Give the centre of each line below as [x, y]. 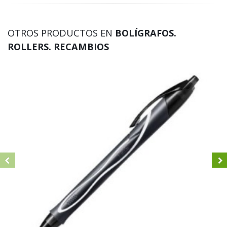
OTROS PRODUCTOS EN [61, 33]
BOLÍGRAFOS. [146, 33]
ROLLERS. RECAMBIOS [58, 47]
